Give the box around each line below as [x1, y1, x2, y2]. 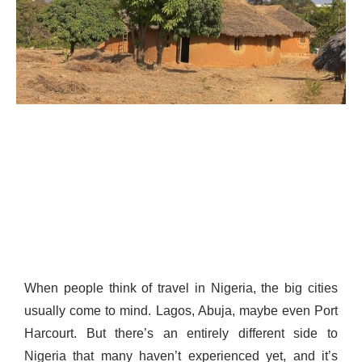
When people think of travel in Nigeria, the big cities [24, 280, 338, 295]
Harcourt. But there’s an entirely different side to [24, 326, 338, 340]
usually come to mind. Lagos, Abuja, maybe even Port [24, 303, 338, 318]
